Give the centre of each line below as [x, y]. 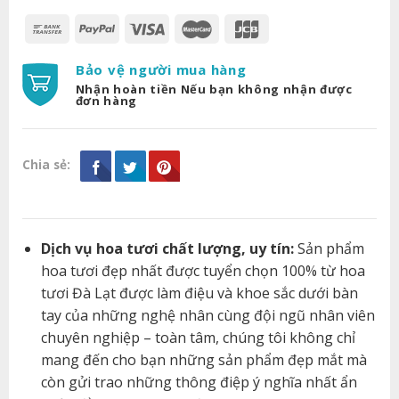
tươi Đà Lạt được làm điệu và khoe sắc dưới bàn [199, 293]
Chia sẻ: [46, 165]
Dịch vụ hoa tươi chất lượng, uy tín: [167, 248]
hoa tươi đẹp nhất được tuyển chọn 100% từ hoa [203, 270]
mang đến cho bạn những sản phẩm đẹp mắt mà [204, 359]
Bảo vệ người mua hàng [161, 69]
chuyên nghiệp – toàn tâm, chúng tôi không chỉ [198, 337]
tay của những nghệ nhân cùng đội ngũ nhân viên [208, 315]
